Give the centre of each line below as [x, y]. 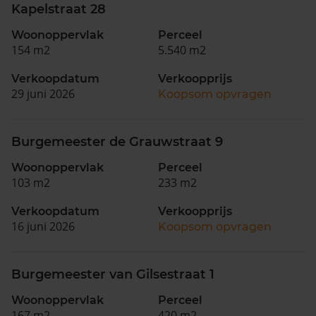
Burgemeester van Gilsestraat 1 [113, 274]
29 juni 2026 [43, 93]
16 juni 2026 [43, 226]
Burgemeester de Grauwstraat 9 [117, 141]
